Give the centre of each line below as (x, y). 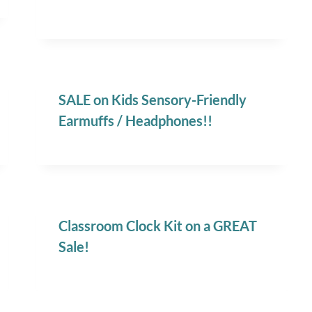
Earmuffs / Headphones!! (136, 121)
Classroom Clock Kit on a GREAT (158, 226)
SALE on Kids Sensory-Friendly (153, 100)
